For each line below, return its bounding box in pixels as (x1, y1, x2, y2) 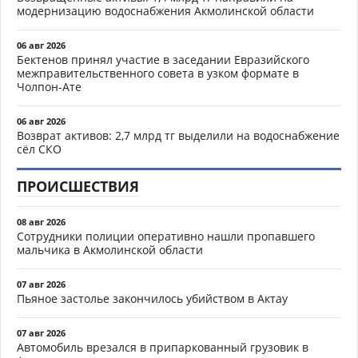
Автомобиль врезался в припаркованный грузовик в (17, 339, 308, 355)
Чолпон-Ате (17, 78, 82, 94)
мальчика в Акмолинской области (17, 241, 203, 257)
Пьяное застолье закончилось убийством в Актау (17, 290, 288, 306)
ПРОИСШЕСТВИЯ (17, 176, 139, 196)
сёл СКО (17, 141, 62, 157)
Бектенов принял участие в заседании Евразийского (17, 51, 309, 67)
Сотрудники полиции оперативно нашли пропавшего (17, 228, 315, 244)
